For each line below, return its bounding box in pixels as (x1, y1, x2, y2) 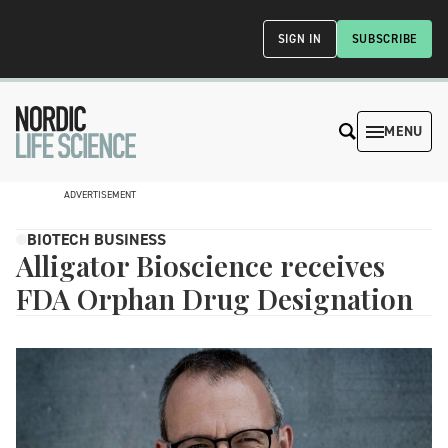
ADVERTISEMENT (64, 187, 136, 201)
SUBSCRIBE (351, 31, 417, 47)
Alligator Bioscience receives (16, 246, 385, 284)
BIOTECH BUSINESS (27, 228, 166, 250)
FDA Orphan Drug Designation (16, 279, 413, 317)
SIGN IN (277, 31, 322, 47)
